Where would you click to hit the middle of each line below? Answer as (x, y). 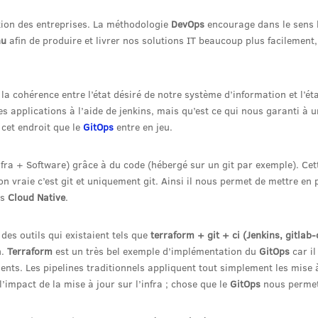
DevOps (188, 24)
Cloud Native (35, 197)
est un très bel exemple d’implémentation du (156, 251)
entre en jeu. (144, 127)
